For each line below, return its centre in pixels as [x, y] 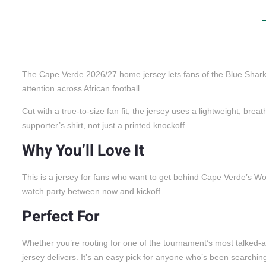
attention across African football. [82, 89]
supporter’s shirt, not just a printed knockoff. [104, 126]
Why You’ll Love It [83, 151]
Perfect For [61, 217]
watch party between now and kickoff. [92, 191]
